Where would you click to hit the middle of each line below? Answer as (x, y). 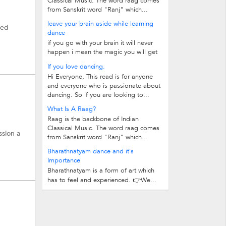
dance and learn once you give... (95, 61)
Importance (64, 160)
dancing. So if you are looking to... (98, 95)
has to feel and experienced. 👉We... (102, 180)
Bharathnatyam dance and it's (91, 151)
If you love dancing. (76, 67)
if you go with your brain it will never (100, 43)
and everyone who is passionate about (104, 86)
